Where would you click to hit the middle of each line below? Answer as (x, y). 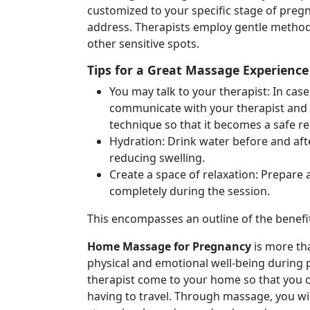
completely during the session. (190, 191)
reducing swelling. (157, 158)
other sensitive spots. (143, 44)
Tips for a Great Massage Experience (198, 70)
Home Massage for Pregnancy (169, 246)
